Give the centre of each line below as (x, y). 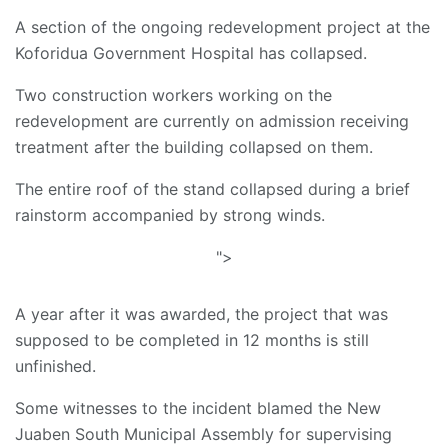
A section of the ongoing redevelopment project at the (222, 27)
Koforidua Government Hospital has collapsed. (191, 53)
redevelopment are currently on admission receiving (212, 121)
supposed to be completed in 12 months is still (192, 340)
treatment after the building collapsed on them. (194, 147)
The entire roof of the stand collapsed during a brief (212, 189)
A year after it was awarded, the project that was (201, 314)
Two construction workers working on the (173, 95)
